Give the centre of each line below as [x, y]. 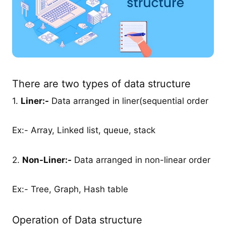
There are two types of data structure [102, 84]
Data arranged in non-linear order [141, 160]
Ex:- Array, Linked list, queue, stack [84, 130]
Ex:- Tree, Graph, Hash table [70, 189]
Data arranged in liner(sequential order [129, 101]
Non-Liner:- [47, 160]
